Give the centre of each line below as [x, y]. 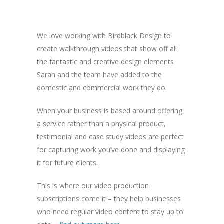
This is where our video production [93, 185]
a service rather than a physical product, [101, 123]
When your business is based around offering [110, 110]
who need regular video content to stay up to [110, 211]
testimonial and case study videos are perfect [110, 136]
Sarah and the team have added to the [99, 74]
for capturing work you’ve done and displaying [111, 149]
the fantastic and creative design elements [105, 61]
